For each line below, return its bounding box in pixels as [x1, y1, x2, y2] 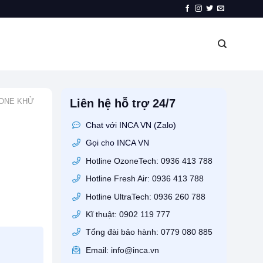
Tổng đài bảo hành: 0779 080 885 [83, 227, 213, 237]
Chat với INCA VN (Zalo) [85, 120, 176, 130]
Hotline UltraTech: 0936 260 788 [83, 191, 205, 201]
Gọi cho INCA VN [85, 138, 149, 148]
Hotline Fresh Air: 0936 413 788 [83, 174, 204, 184]
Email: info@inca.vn [83, 245, 159, 255]
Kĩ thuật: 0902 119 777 [83, 209, 170, 219]
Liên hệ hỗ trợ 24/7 [69, 97, 176, 110]
